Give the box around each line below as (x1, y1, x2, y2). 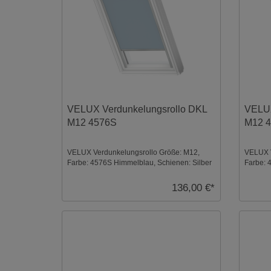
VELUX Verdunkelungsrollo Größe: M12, (67, 148, 200, 157)
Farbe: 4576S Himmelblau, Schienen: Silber (67, 158, 212, 168)
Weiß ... (244, 169, 269, 178)
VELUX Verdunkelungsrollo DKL (67, 104, 207, 115)
